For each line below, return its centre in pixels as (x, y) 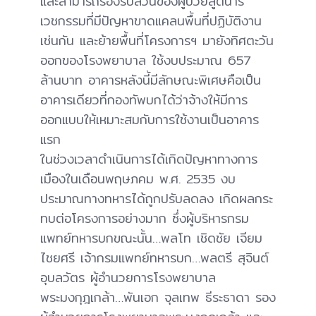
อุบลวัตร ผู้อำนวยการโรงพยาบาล (128, 278)
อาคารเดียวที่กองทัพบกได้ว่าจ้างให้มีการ (144, 100)
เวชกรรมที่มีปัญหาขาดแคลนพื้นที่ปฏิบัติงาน (151, 21)
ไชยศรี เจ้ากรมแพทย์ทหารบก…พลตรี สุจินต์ (154, 258)
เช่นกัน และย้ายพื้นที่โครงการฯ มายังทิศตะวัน (157, 41)
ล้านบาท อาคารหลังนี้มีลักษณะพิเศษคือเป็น (151, 80)
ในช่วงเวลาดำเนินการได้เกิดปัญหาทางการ (149, 159)
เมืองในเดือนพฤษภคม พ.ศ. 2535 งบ (138, 179)
